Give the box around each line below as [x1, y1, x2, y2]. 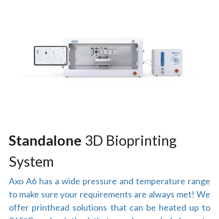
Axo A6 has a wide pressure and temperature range [9, 175, 211, 186]
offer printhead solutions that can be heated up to [9, 201, 211, 213]
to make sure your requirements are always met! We [9, 188, 211, 199]
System [9, 153, 54, 170]
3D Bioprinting [82, 131, 177, 149]
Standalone [9, 131, 82, 149]
